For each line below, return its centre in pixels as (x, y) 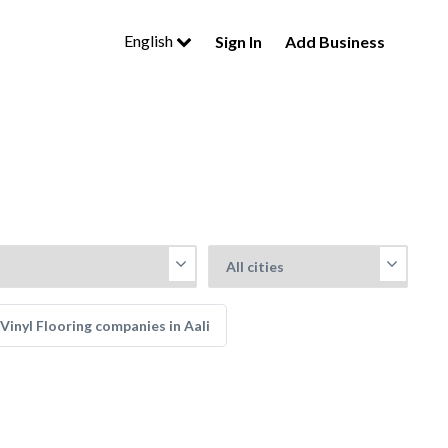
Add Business (335, 41)
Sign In (238, 41)
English (150, 40)
